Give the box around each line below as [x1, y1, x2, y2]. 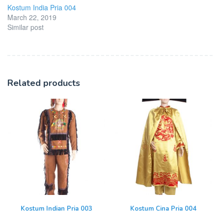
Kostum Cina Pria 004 [130, 204, 197, 214]
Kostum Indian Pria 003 [21, 204, 93, 214]
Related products [7, 77, 80, 89]
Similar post [7, 22, 44, 32]
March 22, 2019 [7, 12, 56, 22]
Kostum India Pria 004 [7, 2, 76, 12]
